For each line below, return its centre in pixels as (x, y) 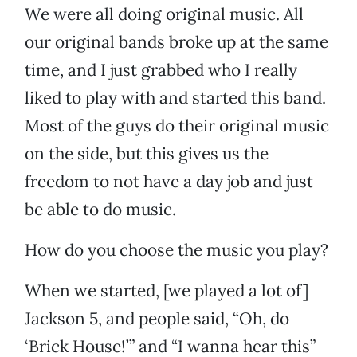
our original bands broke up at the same (177, 42)
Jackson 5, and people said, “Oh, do (157, 319)
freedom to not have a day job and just (169, 182)
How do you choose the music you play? (177, 250)
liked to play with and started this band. (175, 98)
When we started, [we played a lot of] (167, 291)
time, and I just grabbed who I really (161, 70)
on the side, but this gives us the (147, 154)
